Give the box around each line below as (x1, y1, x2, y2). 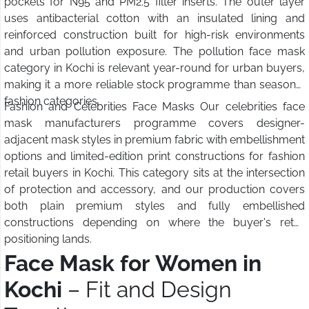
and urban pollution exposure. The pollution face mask (4, 45, 305, 59)
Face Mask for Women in (4, 250, 261, 277)
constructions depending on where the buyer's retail (4, 216, 305, 230)
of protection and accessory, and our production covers (4, 183, 305, 197)
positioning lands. (4, 232, 92, 246)
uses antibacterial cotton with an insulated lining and (4, 12, 305, 26)
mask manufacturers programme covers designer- (4, 117, 305, 130)
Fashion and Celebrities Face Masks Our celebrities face (4, 100, 305, 114)
